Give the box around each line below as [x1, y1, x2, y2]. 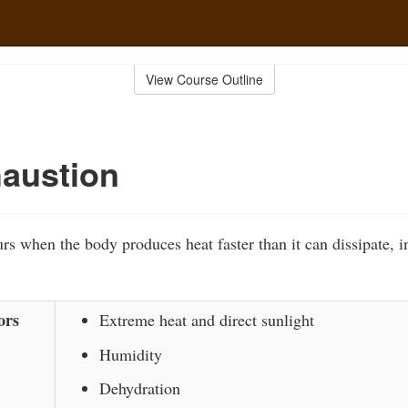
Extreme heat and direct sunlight [99, 309, 314, 331]
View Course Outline [145, 70, 263, 88]
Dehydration [99, 377, 180, 399]
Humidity [99, 342, 162, 365]
